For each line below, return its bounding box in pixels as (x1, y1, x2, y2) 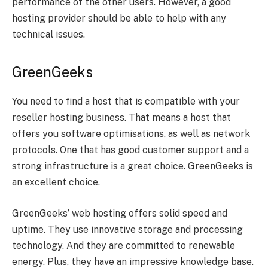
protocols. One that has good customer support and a (12, 144, 249, 156)
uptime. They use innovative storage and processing (12, 223, 243, 235)
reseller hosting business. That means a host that (12, 112, 231, 124)
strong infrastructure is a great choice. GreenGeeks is (12, 160, 253, 172)
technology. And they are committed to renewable (12, 239, 235, 251)
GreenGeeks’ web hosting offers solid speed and (12, 207, 227, 219)
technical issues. (12, 29, 85, 41)
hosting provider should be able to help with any (12, 13, 226, 25)
